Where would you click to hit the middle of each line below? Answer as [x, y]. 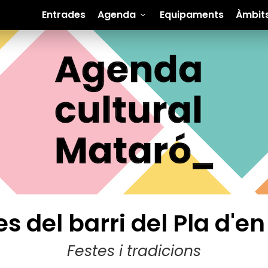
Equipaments [191, 15]
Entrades [63, 15]
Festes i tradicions [134, 251]
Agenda [116, 15]
